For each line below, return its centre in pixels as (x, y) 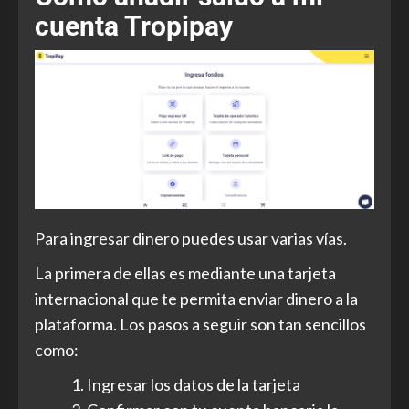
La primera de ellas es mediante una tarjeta (185, 273)
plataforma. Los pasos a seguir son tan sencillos (200, 325)
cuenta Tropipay (134, 26)
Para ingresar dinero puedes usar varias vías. (191, 239)
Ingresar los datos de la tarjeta (194, 385)
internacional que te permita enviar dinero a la (196, 299)
